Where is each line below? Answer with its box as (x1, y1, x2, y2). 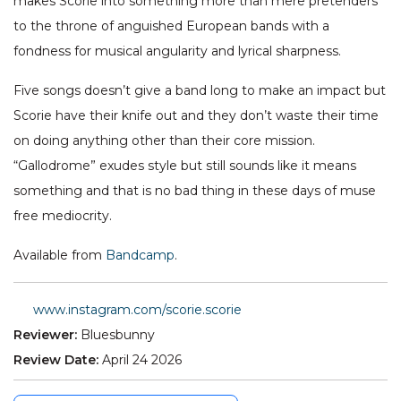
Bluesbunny (81, 327, 155, 344)
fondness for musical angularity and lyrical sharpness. (13, 43, 341, 60)
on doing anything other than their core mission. (13, 132, 315, 149)
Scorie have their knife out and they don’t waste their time (13, 107, 379, 124)
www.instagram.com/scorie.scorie (32, 302, 242, 319)
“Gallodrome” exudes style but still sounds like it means (13, 158, 356, 175)
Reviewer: (13, 327, 77, 344)
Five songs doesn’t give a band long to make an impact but (13, 82, 386, 99)
